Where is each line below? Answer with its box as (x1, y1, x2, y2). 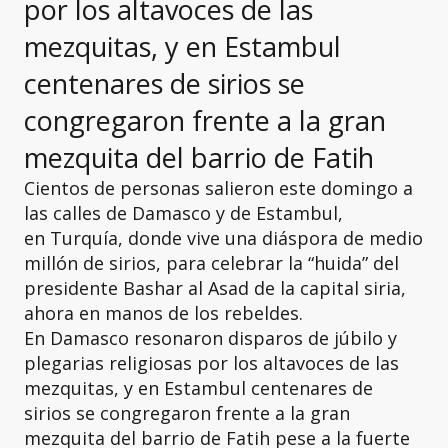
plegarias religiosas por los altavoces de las (24, 351, 399, 375)
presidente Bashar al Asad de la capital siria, (24, 276, 406, 300)
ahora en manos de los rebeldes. (24, 301, 303, 325)
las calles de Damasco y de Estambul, (24, 201, 343, 225)
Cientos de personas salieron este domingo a (24, 176, 413, 200)
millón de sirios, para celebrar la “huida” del (24, 251, 399, 275)
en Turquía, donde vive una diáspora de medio (24, 226, 423, 250)
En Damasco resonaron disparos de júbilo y (24, 326, 397, 350)
